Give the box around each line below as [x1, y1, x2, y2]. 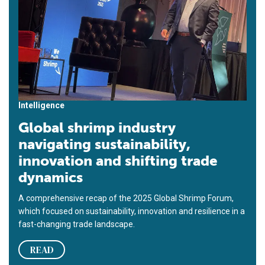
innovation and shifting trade [18, 152, 218, 170]
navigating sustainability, [18, 135, 190, 153]
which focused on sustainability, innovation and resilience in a [18, 206, 245, 216]
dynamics [18, 169, 83, 186]
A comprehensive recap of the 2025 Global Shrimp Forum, [18, 193, 234, 203]
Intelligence [18, 101, 64, 111]
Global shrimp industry [18, 119, 176, 137]
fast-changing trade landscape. [18, 219, 135, 230]
